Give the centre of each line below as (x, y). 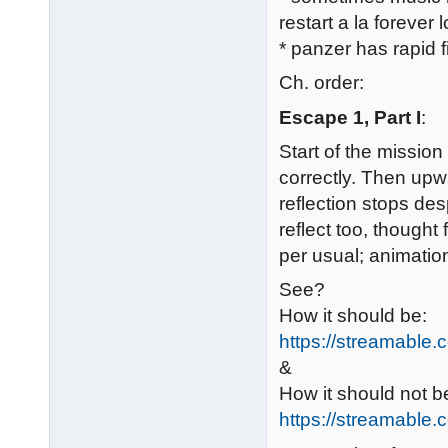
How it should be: (353, 316)
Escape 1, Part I (350, 117)
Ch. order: (321, 83)
